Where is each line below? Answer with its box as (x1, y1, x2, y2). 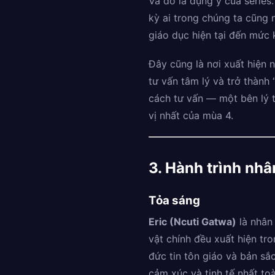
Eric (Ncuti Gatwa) (149, 215, 236, 228)
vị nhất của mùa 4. (149, 109, 233, 122)
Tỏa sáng (149, 193, 200, 207)
